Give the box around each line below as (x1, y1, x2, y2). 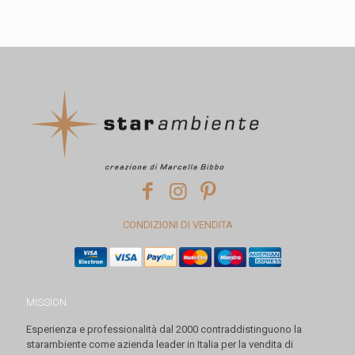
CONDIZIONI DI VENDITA (122, 218, 233, 231)
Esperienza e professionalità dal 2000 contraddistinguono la (26, 323, 302, 336)
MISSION (26, 296, 67, 309)
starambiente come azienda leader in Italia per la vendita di (26, 338, 293, 351)
